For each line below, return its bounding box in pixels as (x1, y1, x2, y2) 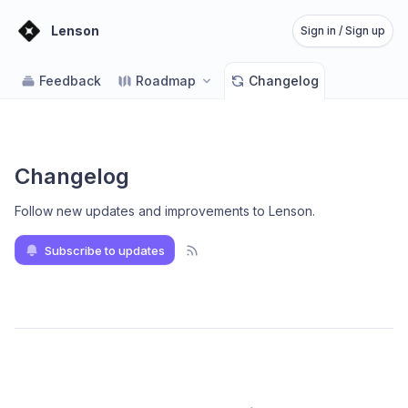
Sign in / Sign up (301, 24, 385, 37)
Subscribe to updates (45, 242, 165, 258)
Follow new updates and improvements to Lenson (15, 203, 312, 219)
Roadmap (136, 73, 196, 88)
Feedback (39, 73, 101, 88)
